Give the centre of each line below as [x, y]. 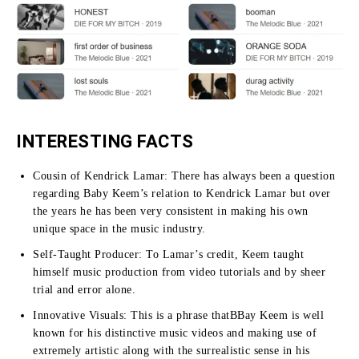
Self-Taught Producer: [89, 254]
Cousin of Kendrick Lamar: [102, 175]
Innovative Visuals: [82, 315]
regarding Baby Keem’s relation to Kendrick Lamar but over [182, 193]
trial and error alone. [84, 289]
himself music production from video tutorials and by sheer [179, 272]
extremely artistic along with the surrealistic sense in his [171, 350]
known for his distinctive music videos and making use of [175, 333]
